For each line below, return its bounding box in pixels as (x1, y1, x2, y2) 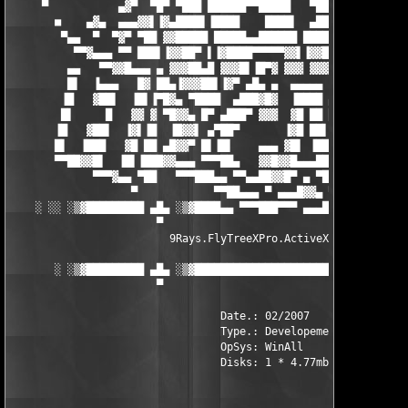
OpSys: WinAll (10, 341, 303, 353)
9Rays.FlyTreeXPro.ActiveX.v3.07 (10, 232, 367, 245)
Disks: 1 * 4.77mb (10, 356, 329, 369)
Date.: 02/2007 (10, 310, 310, 322)
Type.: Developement (10, 325, 342, 338)
